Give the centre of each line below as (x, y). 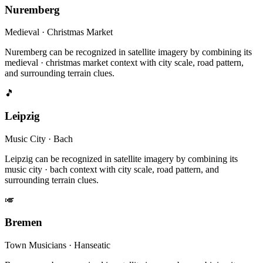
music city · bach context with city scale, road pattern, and (112, 169)
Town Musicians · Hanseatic (58, 245)
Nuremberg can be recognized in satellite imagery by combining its (128, 52)
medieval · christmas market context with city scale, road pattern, (124, 63)
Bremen (23, 222)
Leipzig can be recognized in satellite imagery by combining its (121, 159)
